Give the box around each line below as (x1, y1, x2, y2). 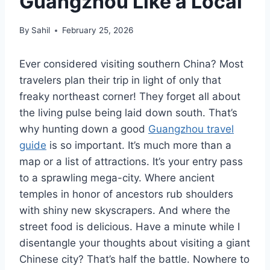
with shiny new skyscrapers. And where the (19, 204, 230, 217)
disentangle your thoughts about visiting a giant (19, 237, 250, 250)
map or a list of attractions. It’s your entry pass (19, 155, 243, 168)
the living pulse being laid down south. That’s (19, 107, 237, 119)
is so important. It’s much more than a (46, 139, 231, 152)
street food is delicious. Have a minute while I (19, 221, 240, 233)
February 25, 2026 (62, 25, 134, 36)
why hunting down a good (19, 123, 148, 136)
